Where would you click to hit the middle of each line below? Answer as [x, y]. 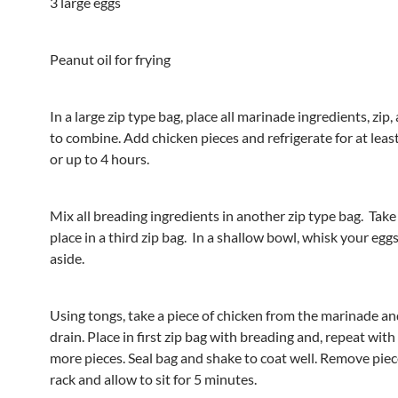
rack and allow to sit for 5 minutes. [153, 378]
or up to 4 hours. [99, 158]
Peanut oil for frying [110, 59]
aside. [67, 258]
